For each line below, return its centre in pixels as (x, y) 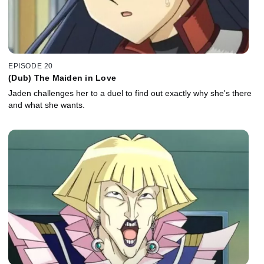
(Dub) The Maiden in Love (62, 78)
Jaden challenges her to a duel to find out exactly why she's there (130, 93)
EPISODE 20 (31, 66)
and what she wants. (47, 105)
